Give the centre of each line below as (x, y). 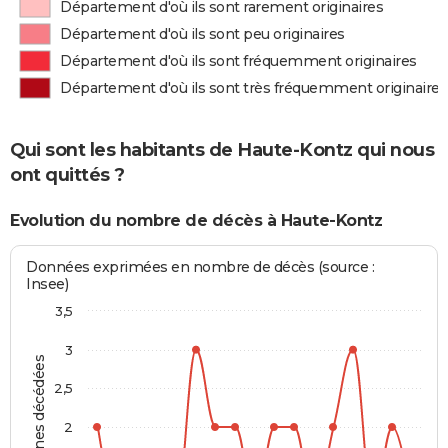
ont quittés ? (67, 175)
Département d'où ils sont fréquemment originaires (238, 61)
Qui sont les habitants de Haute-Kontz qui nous (222, 150)
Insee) (47, 283)
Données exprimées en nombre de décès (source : (200, 266)
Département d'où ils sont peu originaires (202, 34)
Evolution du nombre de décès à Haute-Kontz (196, 221)
